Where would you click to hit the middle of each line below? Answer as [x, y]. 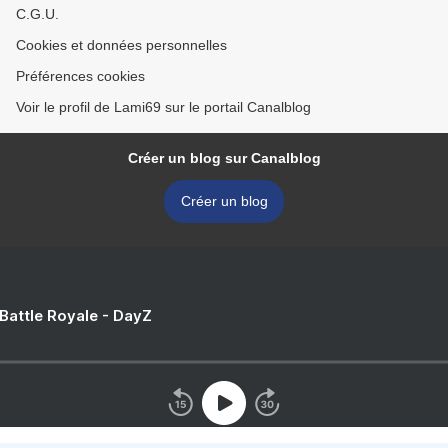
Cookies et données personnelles [121, 45]
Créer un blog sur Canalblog [224, 158]
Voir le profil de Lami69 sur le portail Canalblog [163, 107]
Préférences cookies [80, 76]
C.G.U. [37, 14]
